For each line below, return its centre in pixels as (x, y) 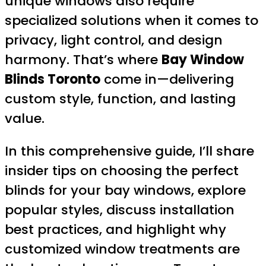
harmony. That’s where (83, 59)
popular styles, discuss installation (120, 210)
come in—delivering (167, 79)
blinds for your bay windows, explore (125, 190)
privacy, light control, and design (114, 40)
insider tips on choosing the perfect (122, 170)
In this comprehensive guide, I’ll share (129, 151)
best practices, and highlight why (115, 229)
